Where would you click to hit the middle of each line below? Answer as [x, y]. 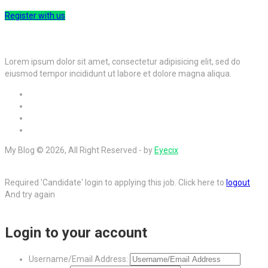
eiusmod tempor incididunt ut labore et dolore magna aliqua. [118, 74]
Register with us [35, 16]
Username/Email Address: [78, 259]
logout [238, 183]
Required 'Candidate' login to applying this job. [92, 183]
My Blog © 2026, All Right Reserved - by [80, 150]
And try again [30, 195]
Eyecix [166, 150]
